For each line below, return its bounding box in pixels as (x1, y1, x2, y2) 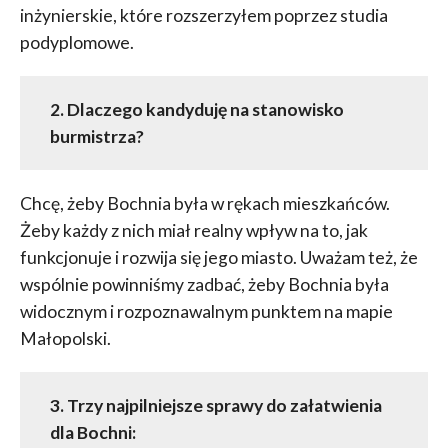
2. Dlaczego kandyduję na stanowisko (49, 99, 344, 121)
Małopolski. (19, 328, 111, 350)
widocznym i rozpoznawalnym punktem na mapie (19, 301, 393, 323)
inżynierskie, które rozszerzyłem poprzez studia (19, 5, 388, 27)
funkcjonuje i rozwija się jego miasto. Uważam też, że (19, 247, 418, 269)
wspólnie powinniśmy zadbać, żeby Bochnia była (19, 274, 389, 296)
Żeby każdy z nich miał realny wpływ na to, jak (19, 220, 368, 242)
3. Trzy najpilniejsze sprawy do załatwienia (49, 395, 382, 417)
